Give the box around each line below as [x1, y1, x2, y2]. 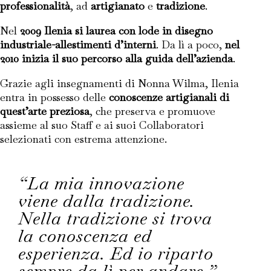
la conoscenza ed [18, 224, 152, 247]
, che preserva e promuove [90, 104, 215, 118]
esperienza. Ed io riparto [18, 242, 214, 265]
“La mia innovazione [18, 172, 184, 195]
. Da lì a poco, [156, 38, 225, 51]
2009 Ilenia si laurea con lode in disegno [20, 24, 213, 38]
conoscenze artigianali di [109, 90, 229, 104]
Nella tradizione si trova [18, 207, 212, 230]
